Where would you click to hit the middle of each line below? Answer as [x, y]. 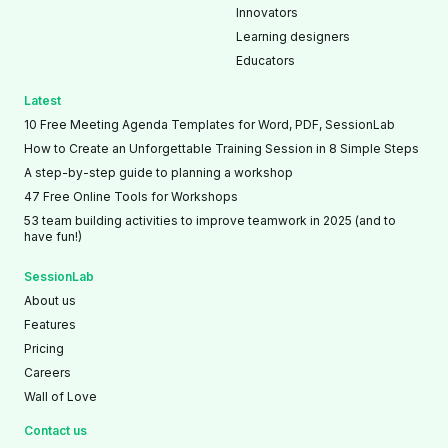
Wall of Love [60, 397]
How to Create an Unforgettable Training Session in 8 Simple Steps [221, 149]
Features [50, 325]
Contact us [55, 431]
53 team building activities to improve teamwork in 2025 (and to [210, 221]
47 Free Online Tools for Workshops [131, 197]
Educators [265, 61]
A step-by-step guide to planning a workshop [158, 173]
